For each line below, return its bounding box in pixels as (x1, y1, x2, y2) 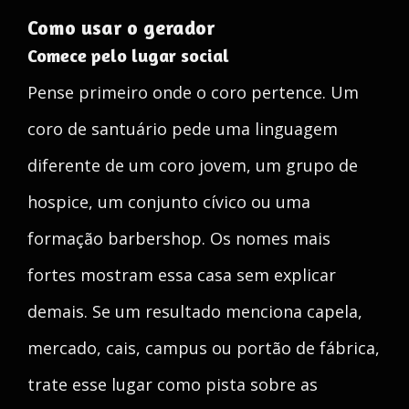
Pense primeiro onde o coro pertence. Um (27, 81, 359, 103)
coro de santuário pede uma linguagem (27, 118, 338, 140)
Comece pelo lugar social (27, 44, 229, 67)
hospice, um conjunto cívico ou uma (27, 191, 310, 213)
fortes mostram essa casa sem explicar (27, 264, 336, 286)
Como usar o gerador (27, 16, 215, 39)
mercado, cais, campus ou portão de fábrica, (27, 337, 380, 359)
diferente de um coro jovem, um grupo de (27, 154, 358, 176)
